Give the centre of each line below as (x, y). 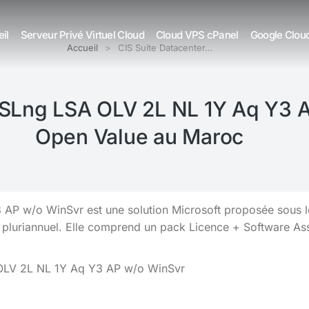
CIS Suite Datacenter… (165, 48)
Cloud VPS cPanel (197, 34)
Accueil (82, 48)
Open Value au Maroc (139, 137)
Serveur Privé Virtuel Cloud (82, 34)
